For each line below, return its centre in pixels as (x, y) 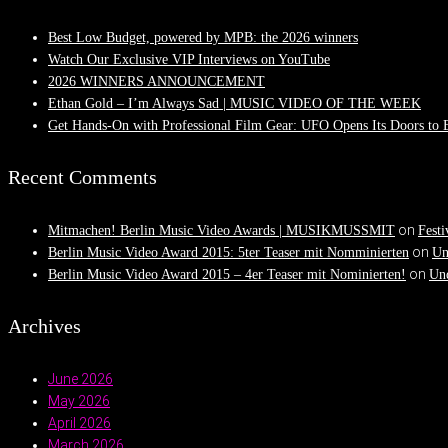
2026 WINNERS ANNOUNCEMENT (156, 81)
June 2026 (80, 378)
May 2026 (79, 400)
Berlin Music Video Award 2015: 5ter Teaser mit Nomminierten (228, 252)
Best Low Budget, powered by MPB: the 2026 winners (203, 37)
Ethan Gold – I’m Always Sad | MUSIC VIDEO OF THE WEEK (234, 103)
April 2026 (79, 422)
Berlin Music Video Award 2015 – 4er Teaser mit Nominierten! (227, 274)
